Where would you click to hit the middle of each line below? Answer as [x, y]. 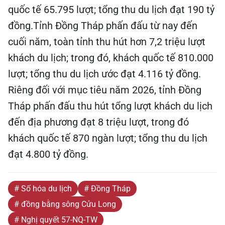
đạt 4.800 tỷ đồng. [48, 154]
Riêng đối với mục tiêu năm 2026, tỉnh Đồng [105, 90]
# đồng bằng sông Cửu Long [65, 204]
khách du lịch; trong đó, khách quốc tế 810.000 [111, 58]
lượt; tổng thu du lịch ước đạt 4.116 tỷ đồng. [104, 74]
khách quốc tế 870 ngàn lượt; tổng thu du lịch [108, 138]
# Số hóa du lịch [43, 189]
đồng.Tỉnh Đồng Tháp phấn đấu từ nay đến [103, 26]
